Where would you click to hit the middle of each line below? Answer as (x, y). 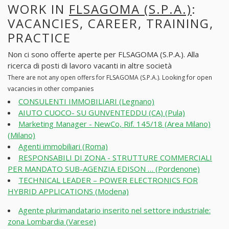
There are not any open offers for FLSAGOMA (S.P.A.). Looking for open (110, 78)
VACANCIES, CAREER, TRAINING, (111, 23)
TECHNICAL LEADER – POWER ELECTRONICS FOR (108, 180)
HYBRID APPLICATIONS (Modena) (68, 191)
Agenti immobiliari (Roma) (63, 146)
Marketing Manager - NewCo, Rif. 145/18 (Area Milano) (114, 123)
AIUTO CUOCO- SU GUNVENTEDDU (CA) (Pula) (102, 112)
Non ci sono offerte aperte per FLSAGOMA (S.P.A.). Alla (103, 54)
